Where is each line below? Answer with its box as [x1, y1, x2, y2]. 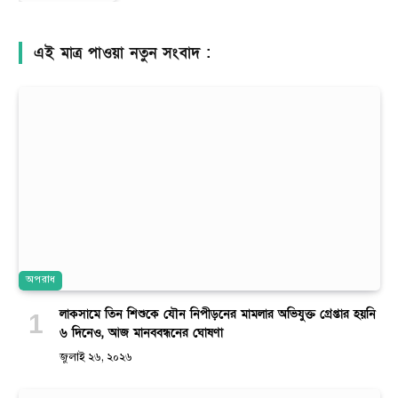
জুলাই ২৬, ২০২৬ [60, 352, 132, 363]
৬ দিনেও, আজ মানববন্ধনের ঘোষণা [60, 323, 223, 341]
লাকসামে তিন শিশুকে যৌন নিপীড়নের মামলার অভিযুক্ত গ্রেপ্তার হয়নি [60, 305, 376, 322]
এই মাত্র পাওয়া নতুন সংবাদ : [34, 42, 211, 63]
